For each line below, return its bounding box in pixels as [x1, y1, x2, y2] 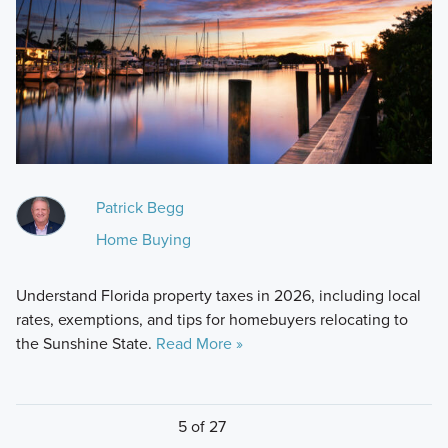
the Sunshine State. [15, 331, 156, 355]
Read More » [155, 331, 243, 355]
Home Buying [95, 227, 191, 251]
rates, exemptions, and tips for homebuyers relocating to [15, 307, 408, 331]
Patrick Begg [95, 195, 184, 219]
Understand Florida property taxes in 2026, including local [15, 283, 421, 307]
